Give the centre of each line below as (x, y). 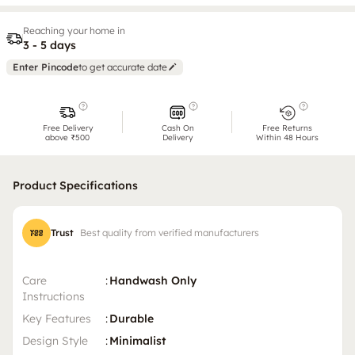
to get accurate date (123, 67)
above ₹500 (68, 138)
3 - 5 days (50, 46)
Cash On (177, 128)
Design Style (55, 341)
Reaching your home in (74, 31)
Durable (132, 319)
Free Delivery (67, 128)
